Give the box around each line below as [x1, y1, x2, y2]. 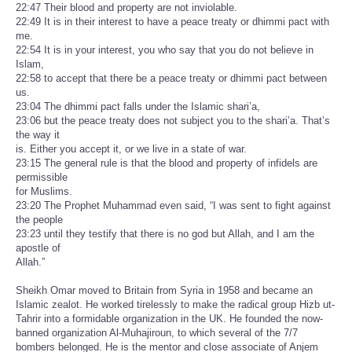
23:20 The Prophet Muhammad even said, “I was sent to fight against [16, 200, 331, 212]
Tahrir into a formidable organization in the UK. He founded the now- [16, 313, 323, 325]
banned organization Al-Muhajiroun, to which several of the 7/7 [16, 327, 298, 339]
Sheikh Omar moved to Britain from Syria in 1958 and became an [16, 284, 313, 297]
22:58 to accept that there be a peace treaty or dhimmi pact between [16, 72, 327, 85]
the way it [16, 129, 60, 141]
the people [16, 214, 63, 226]
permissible [16, 171, 68, 184]
